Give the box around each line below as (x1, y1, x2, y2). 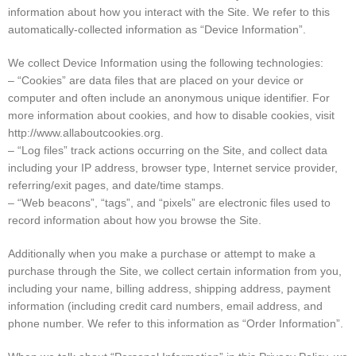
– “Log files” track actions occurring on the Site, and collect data (8, 144, 327, 157)
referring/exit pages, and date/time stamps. (8, 179, 224, 192)
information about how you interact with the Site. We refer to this (8, 6, 330, 19)
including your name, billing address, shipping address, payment (8, 282, 331, 296)
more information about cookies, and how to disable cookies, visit (8, 109, 335, 122)
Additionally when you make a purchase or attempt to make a (8, 247, 315, 261)
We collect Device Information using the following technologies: (8, 56, 323, 70)
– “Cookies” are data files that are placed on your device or (8, 74, 304, 87)
